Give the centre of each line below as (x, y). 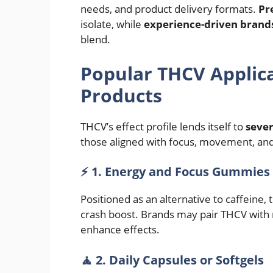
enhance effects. (120, 230)
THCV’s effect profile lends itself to (163, 126)
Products (121, 95)
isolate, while (112, 24)
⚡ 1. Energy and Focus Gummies (175, 172)
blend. (95, 40)
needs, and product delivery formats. (169, 9)
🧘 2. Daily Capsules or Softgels (172, 260)
